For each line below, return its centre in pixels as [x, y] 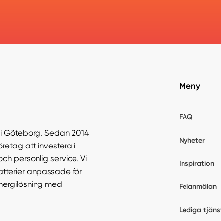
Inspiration [196, 164]
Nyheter [192, 140]
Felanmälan [198, 187]
